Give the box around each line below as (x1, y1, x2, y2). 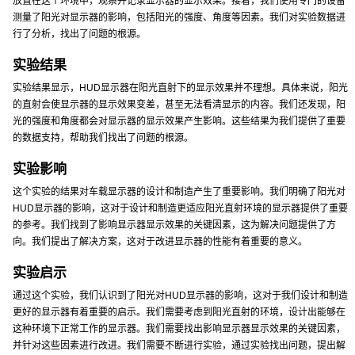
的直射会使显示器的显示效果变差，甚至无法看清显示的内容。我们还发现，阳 (13, 99, 345, 110)
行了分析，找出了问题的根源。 (13, 29, 146, 40)
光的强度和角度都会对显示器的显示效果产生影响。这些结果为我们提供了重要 (13, 116, 345, 127)
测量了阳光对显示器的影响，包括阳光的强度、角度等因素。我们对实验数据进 (13, 12, 345, 23)
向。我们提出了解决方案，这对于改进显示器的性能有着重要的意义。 (13, 236, 307, 247)
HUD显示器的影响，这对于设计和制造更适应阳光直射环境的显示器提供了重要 (13, 203, 348, 214)
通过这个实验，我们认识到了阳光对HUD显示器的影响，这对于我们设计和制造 (13, 290, 348, 301)
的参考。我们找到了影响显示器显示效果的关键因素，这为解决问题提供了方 (13, 219, 336, 231)
